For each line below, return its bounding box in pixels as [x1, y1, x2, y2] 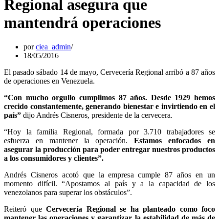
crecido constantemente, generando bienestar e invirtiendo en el [4, 102, 215, 110]
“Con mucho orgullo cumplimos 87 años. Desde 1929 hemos [4, 93, 215, 102]
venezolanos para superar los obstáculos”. [4, 188, 132, 197]
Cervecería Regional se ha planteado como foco [46, 204, 215, 213]
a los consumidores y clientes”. [4, 153, 104, 162]
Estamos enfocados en [134, 136, 216, 145]
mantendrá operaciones [4, 14, 161, 32]
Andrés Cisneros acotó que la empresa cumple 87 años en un [4, 170, 215, 179]
